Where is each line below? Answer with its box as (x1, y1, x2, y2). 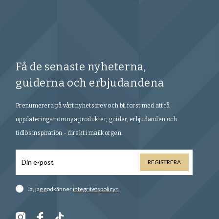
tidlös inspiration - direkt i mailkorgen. (16, 130, 123, 137)
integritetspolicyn (73, 185, 119, 193)
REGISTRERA (148, 158, 181, 166)
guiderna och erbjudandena (16, 76, 164, 90)
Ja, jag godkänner (27, 185, 73, 193)
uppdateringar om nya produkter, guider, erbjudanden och (16, 116, 177, 123)
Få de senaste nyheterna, (16, 60, 146, 74)
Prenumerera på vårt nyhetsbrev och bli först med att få (16, 102, 170, 109)
